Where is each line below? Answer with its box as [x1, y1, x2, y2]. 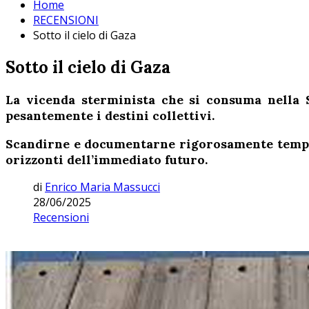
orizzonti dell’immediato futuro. [6, 151, 208, 168]
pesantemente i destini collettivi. [6, 108, 218, 124]
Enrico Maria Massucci [45, 179, 160, 195]
